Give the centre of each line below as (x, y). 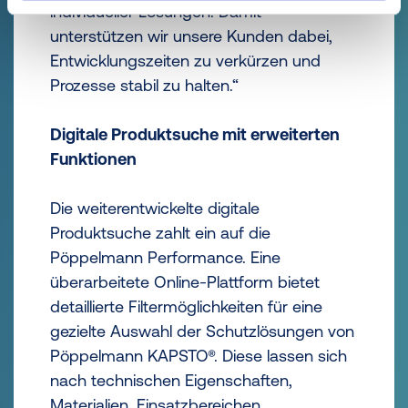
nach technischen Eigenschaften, (171, 380)
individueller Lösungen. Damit (156, 11)
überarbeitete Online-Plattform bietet (185, 282)
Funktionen (93, 159)
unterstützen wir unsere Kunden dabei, (191, 36)
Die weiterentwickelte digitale (155, 208)
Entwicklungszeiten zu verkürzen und (185, 61)
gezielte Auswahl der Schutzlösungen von (202, 331)
